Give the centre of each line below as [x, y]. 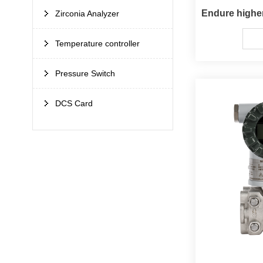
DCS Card [74, 104]
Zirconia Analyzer [87, 14]
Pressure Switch [85, 74]
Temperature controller [98, 44]
